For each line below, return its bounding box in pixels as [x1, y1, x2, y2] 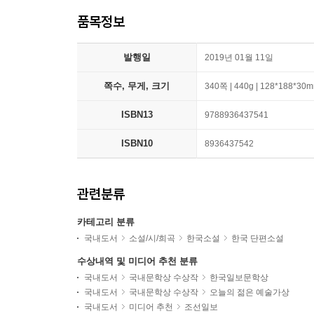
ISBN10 [121, 138, 153, 149]
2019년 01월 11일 [205, 53, 273, 63]
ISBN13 [121, 109, 153, 121]
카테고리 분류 [77, 217, 135, 228]
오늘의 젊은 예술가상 [210, 287, 289, 298]
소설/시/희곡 [129, 233, 175, 244]
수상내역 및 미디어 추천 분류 [77, 256, 198, 267]
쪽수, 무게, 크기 [104, 81, 170, 92]
